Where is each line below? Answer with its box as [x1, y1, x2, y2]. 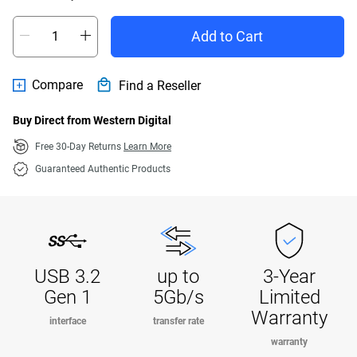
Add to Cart [191, 28, 264, 45]
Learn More [124, 141, 171, 152]
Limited [258, 286, 320, 308]
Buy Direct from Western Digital [13, 114, 171, 127]
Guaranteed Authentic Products [35, 163, 171, 175]
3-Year [263, 265, 316, 288]
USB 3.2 [34, 265, 101, 288]
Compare [32, 76, 83, 92]
